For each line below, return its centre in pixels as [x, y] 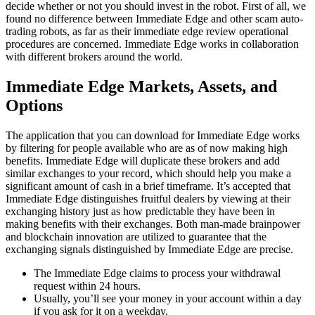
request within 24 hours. [87, 285]
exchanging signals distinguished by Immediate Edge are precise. [149, 249]
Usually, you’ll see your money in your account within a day [168, 298]
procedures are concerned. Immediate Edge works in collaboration [152, 44]
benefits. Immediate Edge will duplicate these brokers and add [143, 160]
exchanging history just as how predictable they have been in [140, 211]
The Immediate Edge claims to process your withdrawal [157, 273]
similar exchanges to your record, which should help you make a [148, 173]
